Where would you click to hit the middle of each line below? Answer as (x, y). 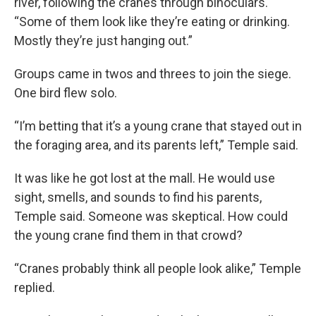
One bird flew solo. (66, 92)
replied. (35, 287)
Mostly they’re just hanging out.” (103, 40)
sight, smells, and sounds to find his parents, (138, 197)
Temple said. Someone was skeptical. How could (151, 216)
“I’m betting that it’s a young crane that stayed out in (158, 126)
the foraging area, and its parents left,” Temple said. (156, 145)
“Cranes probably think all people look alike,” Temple (158, 268)
